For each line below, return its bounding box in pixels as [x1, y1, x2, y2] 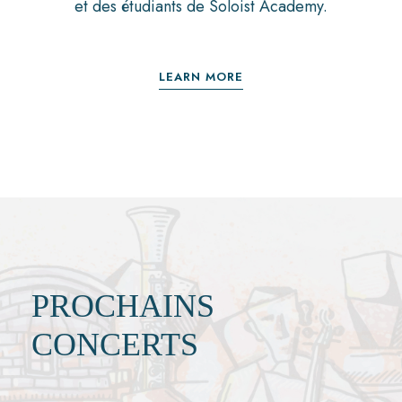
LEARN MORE [159, 68, 243, 86]
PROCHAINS [31, 288, 214, 325]
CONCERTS [31, 327, 198, 363]
